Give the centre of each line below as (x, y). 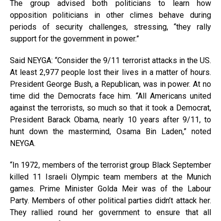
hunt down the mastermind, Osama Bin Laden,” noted (110, 132)
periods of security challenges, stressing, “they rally (110, 27)
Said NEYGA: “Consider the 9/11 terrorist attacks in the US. (110, 61)
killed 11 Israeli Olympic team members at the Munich (110, 177)
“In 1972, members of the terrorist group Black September (110, 165)
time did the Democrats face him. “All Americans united (110, 96)
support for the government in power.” (74, 39)
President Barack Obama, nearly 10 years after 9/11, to (110, 120)
